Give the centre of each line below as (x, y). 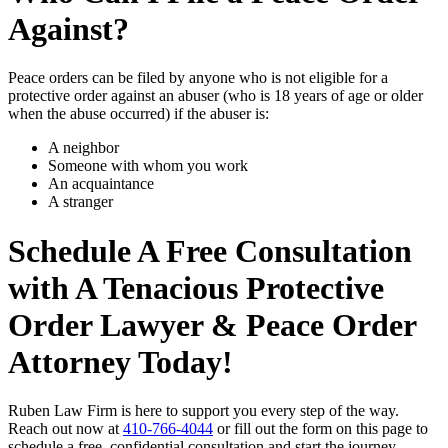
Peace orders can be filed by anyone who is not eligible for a (198, 78)
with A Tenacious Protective (196, 287)
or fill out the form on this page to (320, 429)
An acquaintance (101, 184)
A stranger (80, 202)
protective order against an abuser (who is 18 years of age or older (215, 96)
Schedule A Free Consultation (210, 250)
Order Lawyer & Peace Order (212, 324)
